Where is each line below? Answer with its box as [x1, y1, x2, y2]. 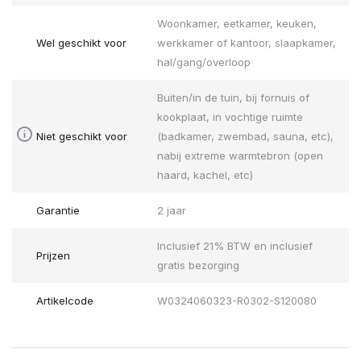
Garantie [36, 204, 80, 218]
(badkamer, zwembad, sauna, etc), [156, 130, 334, 143]
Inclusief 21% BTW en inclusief [156, 239, 313, 253]
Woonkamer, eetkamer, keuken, [156, 17, 317, 31]
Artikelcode [36, 294, 93, 308]
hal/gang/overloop [156, 56, 251, 69]
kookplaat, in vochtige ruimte [156, 110, 303, 124]
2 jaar [156, 204, 186, 218]
